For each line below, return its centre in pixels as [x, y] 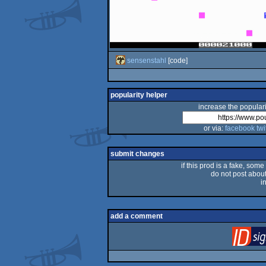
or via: [214, 128]
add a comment [136, 216]
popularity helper [139, 95]
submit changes [137, 154]
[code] [177, 60]
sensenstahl [146, 60]
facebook [240, 128]
